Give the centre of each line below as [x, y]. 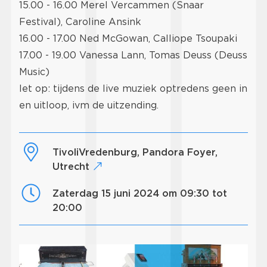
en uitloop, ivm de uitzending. [89, 105]
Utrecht [72, 166]
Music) [34, 72]
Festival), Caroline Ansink [80, 22]
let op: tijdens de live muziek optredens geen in [133, 89]
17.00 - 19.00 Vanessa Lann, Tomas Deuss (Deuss [133, 55]
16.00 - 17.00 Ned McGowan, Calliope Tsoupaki [128, 39]
